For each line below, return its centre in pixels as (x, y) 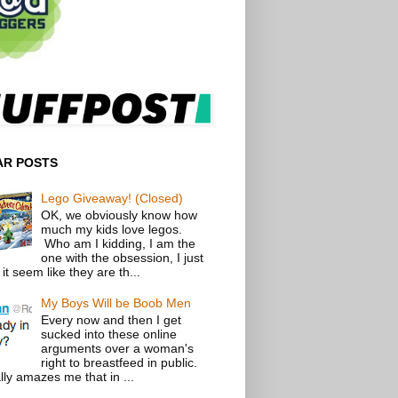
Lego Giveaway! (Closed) (112, 198)
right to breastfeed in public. (119, 363)
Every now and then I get (111, 320)
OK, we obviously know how (119, 215)
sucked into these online (109, 334)
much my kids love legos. (112, 229)
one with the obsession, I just (123, 257)
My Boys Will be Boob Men (116, 303)
